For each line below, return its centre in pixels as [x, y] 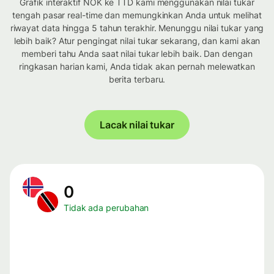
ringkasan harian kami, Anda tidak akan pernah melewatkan [137, 67]
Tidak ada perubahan [106, 208]
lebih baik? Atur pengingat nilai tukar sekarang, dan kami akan [137, 41]
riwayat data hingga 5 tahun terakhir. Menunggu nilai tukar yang [137, 28]
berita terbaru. [137, 80]
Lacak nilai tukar [137, 125]
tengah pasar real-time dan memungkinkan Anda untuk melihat [137, 15]
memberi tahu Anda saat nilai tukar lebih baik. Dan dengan [137, 54]
